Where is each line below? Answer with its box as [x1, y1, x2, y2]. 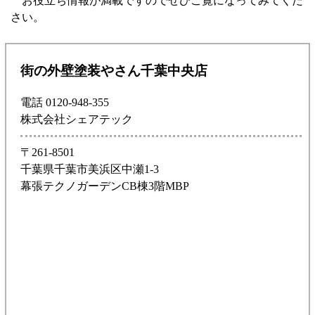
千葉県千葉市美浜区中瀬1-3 [20, 162, 159, 175]
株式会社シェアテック [20, 112, 133, 125]
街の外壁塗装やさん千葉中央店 [20, 63, 207, 79]
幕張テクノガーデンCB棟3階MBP [20, 179, 189, 192]
